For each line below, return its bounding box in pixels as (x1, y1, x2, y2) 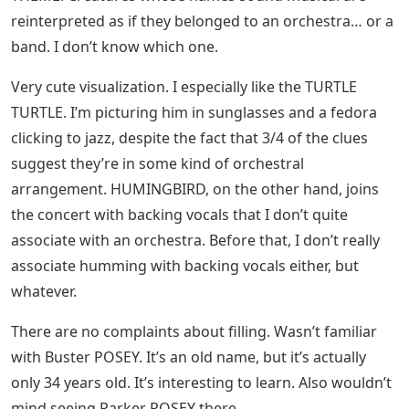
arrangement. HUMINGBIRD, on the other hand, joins (11, 178, 379, 199)
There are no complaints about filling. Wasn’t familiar (11, 320, 377, 341)
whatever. (11, 280, 77, 301)
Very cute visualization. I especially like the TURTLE (11, 76, 357, 97)
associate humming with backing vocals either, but (11, 255, 359, 276)
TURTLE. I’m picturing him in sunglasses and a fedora (11, 101, 377, 122)
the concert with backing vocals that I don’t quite (11, 204, 348, 225)
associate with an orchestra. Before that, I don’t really (11, 229, 380, 250)
